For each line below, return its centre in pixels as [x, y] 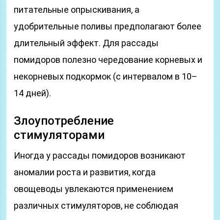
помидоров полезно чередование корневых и [108, 60]
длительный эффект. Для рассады [86, 43]
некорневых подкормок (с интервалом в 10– [106, 76]
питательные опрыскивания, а [77, 10]
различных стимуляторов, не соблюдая [96, 206]
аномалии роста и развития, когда [85, 172]
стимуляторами [59, 135]
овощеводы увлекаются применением [94, 189]
